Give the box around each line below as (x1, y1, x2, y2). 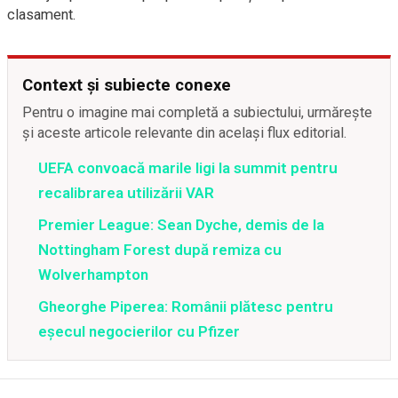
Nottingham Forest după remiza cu (38, 241, 282, 259)
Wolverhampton (38, 266, 148, 283)
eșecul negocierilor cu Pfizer (38, 322, 240, 340)
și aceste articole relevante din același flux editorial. (22, 124, 347, 141)
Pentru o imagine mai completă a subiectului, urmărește (22, 104, 372, 121)
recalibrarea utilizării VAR (38, 184, 214, 202)
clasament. (7, 6, 76, 23)
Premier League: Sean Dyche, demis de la (38, 216, 324, 234)
